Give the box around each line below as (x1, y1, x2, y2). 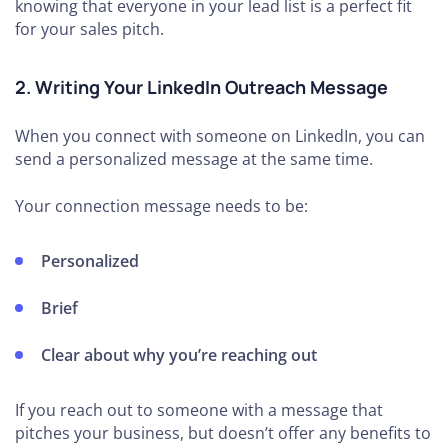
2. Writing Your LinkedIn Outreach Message (15, 75, 388, 100)
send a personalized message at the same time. (15, 148, 373, 171)
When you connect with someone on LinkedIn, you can (15, 125, 425, 148)
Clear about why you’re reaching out (41, 344, 318, 367)
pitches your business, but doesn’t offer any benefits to (15, 422, 431, 445)
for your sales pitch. (15, 18, 164, 41)
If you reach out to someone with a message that (15, 399, 383, 422)
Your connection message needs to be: (15, 195, 308, 218)
